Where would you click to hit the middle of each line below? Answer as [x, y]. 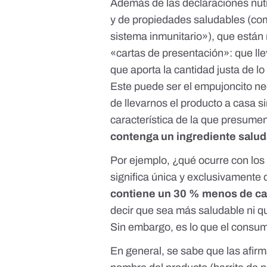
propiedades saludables [189, 20]
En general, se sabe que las [177, 251]
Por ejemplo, [142, 161]
